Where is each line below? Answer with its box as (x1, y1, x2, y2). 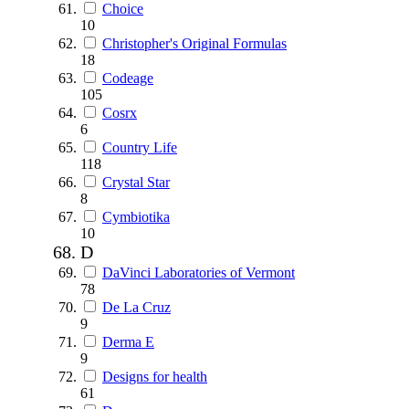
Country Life (102, 139, 177, 155)
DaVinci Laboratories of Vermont (102, 264, 295, 280)
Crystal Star (102, 173, 170, 190)
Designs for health (102, 368, 207, 384)
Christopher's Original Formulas (102, 35, 287, 51)
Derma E (102, 333, 154, 350)
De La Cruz (102, 299, 171, 315)
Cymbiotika (102, 208, 170, 225)
